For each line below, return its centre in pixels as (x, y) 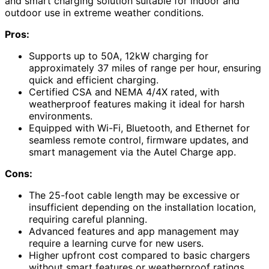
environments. (61, 116)
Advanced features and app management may (134, 231)
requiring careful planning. (88, 219)
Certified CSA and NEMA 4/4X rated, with (124, 92)
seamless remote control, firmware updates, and (139, 140)
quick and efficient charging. (94, 80)
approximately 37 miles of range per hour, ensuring (145, 68)
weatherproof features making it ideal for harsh (137, 104)
